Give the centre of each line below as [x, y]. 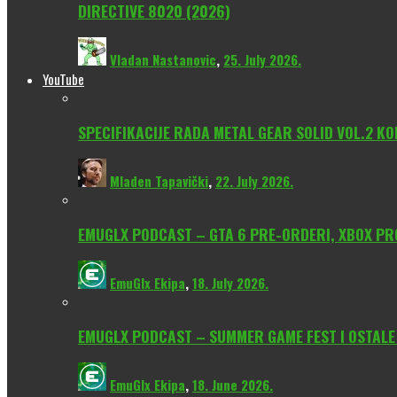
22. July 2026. [254, 180]
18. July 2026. [230, 282]
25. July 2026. [262, 59]
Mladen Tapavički [159, 180]
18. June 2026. [233, 384]
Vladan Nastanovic [163, 59]
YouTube [63, 78]
